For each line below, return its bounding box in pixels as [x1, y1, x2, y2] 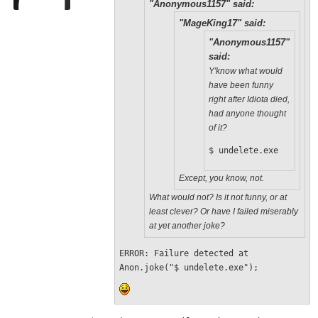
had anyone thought [208, 109, 286, 119]
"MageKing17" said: [178, 18, 265, 28]
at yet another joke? [148, 221, 225, 231]
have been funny [208, 80, 273, 90]
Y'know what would [208, 66, 283, 76]
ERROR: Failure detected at [119, 248, 248, 258]
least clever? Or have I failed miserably [148, 207, 298, 216]
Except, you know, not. [178, 173, 264, 183]
